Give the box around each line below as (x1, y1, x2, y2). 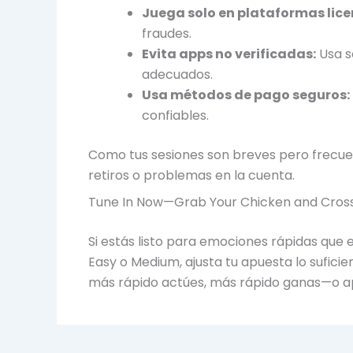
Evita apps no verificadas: (142, 44, 316, 63)
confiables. (142, 106, 209, 124)
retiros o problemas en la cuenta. (88, 165, 295, 184)
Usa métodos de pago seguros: (142, 85, 350, 104)
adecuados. (142, 65, 213, 84)
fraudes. (142, 24, 191, 43)
